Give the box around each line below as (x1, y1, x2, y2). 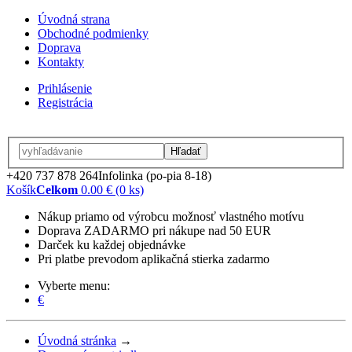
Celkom (36, 182, 78, 196)
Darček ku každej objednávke (38, 237, 185, 251)
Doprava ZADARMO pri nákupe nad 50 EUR (38, 223, 271, 237)
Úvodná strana (38, 13, 110, 26)
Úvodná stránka (38, 333, 116, 347)
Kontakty (38, 55, 84, 68)
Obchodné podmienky (38, 27, 148, 40)
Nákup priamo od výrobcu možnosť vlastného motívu (38, 209, 304, 223)
